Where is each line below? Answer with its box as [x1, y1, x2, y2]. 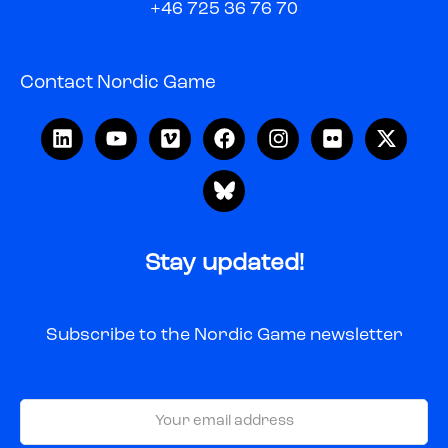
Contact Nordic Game [20, 73, 216, 93]
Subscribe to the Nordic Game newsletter [45, 325, 403, 344]
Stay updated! [144, 251, 304, 276]
